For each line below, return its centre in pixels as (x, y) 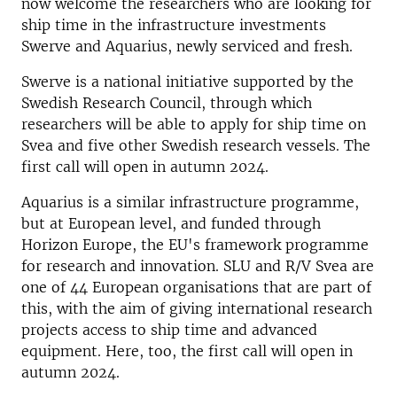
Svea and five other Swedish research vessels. (180, 145)
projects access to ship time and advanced (169, 330)
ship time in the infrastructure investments (174, 25)
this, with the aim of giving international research (197, 308)
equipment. (61, 351)
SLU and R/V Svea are (299, 266)
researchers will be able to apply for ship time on (194, 124)
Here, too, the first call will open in (229, 351)
